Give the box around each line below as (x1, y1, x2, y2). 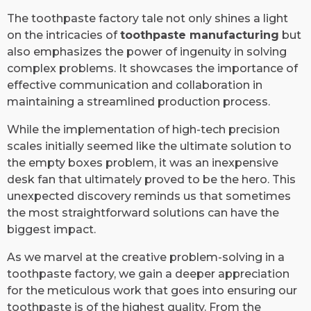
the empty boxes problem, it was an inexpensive (7, 155, 278, 169)
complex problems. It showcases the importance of (7, 61, 298, 75)
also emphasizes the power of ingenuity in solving (7, 44, 287, 58)
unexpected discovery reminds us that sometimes (7, 189, 291, 203)
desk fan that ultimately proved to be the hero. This (7, 172, 296, 186)
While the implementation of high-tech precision (7, 122, 280, 136)
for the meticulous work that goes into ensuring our (7, 283, 297, 297)
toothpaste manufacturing (120, 28, 279, 42)
